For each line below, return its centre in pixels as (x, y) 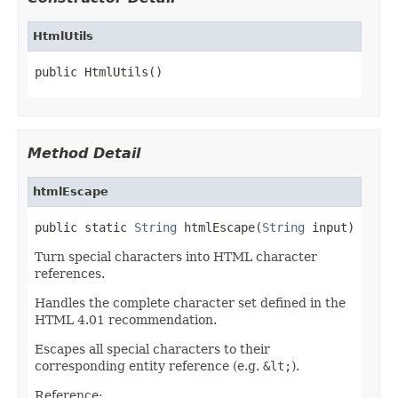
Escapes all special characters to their (152, 349)
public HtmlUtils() (99, 72)
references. (70, 273)
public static (84, 227)
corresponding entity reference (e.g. (149, 366)
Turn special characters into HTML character (176, 256)
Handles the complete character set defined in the (190, 302)
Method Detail (84, 153)
